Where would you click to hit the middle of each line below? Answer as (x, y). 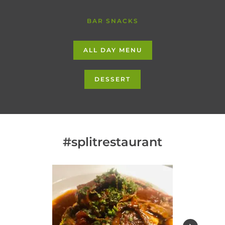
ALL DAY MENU (113, 50)
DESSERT (113, 79)
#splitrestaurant (113, 142)
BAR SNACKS (113, 21)
